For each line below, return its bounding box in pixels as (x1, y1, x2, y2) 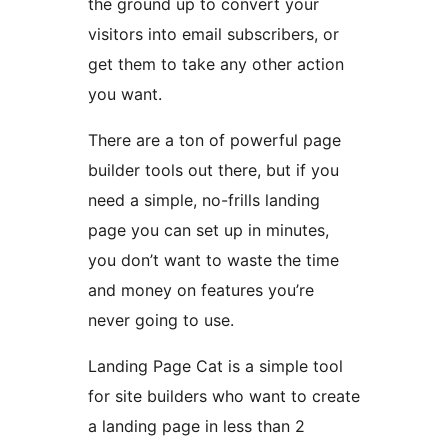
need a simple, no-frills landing (88, 189, 320, 210)
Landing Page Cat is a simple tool (88, 355, 343, 376)
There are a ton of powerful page (88, 129, 341, 150)
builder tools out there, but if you (88, 159, 339, 180)
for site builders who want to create (88, 385, 360, 406)
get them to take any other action (88, 53, 344, 74)
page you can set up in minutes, (88, 219, 329, 240)
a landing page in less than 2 (88, 415, 305, 436)
